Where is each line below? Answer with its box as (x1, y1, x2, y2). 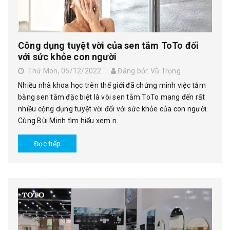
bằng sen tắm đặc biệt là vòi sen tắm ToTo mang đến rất (18, 92, 205, 101)
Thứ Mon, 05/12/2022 (24, 66, 102, 75)
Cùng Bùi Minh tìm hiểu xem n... (18, 116, 122, 125)
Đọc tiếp (34, 139, 61, 148)
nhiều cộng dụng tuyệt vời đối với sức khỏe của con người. (18, 104, 208, 113)
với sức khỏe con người (18, 51, 117, 62)
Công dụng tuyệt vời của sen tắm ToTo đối (18, 40, 199, 51)
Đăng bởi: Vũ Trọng (116, 66, 181, 75)
